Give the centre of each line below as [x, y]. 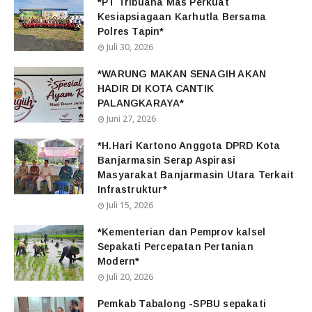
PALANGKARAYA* [141, 103]
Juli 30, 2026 [130, 47]
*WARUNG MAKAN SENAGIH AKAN [182, 74]
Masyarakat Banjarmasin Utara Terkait [196, 175]
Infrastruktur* [132, 190]
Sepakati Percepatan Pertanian [175, 247]
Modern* [119, 262]
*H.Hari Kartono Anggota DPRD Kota [189, 146]
